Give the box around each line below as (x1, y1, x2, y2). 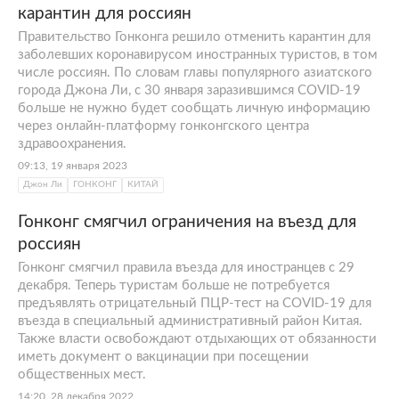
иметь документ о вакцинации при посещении (18, 349, 309, 363)
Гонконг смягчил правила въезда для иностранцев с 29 (18, 260, 354, 274)
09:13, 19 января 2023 (18, 160, 127, 171)
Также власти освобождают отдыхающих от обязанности (18, 331, 377, 346)
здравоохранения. (18, 137, 126, 151)
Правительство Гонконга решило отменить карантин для (18, 30, 370, 44)
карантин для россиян (18, 5, 191, 22)
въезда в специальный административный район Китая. (18, 313, 362, 328)
